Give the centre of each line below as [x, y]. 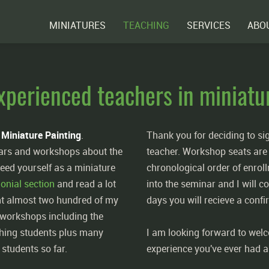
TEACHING [146, 25]
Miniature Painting [41, 135]
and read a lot [85, 184]
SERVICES [208, 25]
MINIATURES [78, 25]
